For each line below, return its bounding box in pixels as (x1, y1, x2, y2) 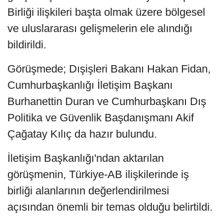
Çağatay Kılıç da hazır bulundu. (7, 128, 157, 141)
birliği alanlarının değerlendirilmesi (7, 184, 169, 197)
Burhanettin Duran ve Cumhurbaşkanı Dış (7, 95, 206, 108)
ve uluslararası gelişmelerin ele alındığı (7, 22, 192, 35)
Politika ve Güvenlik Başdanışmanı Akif (7, 111, 194, 124)
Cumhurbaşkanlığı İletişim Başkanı (7, 79, 173, 92)
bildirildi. (7, 38, 46, 51)
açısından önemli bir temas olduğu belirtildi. (7, 201, 213, 214)
